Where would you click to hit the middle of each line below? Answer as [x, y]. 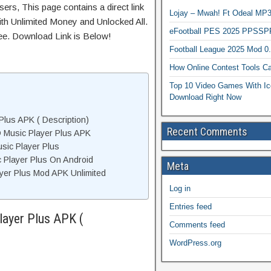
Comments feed [197, 225]
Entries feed [191, 207]
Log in [180, 188]
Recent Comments [207, 132]
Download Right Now [205, 97]
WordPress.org [195, 243]
